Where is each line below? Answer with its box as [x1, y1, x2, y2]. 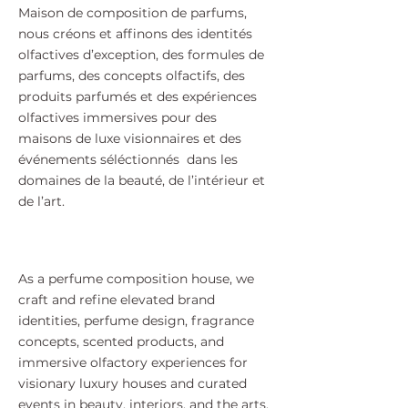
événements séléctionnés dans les [18, 151, 238, 168]
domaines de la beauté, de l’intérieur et [18, 172, 265, 189]
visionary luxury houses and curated [18, 375, 247, 392]
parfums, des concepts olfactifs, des [18, 67, 245, 84]
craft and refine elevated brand [18, 291, 215, 308]
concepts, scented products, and [18, 333, 224, 350]
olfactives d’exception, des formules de [18, 46, 264, 63]
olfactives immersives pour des [18, 109, 217, 126]
